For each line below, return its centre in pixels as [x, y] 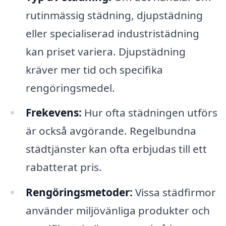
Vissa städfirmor [174, 192]
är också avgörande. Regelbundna [111, 131]
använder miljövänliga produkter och [118, 211]
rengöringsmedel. [70, 88]
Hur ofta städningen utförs [149, 113]
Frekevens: [53, 113]
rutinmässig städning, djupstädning [114, 15]
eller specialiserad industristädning [112, 33]
